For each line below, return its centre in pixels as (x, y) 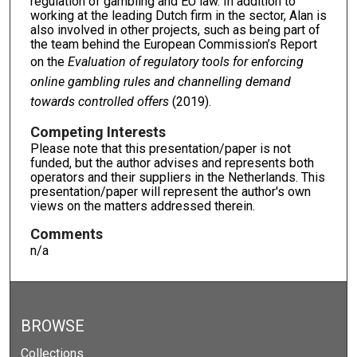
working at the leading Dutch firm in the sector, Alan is (178, 15)
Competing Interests (98, 131)
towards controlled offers (101, 101)
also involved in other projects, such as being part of (175, 29)
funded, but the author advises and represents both (172, 163)
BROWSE (53, 327)
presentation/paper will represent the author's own (170, 191)
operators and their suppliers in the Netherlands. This (177, 177)
